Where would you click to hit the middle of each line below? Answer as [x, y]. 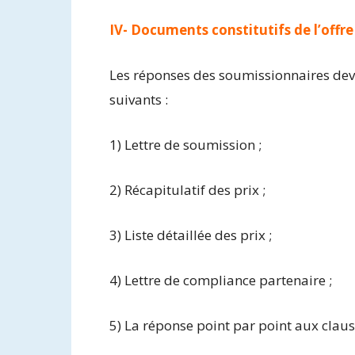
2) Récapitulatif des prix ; [187, 189]
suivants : [139, 99]
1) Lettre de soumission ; [185, 144]
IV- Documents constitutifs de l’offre [231, 29]
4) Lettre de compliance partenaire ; [221, 280]
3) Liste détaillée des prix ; [191, 235]
